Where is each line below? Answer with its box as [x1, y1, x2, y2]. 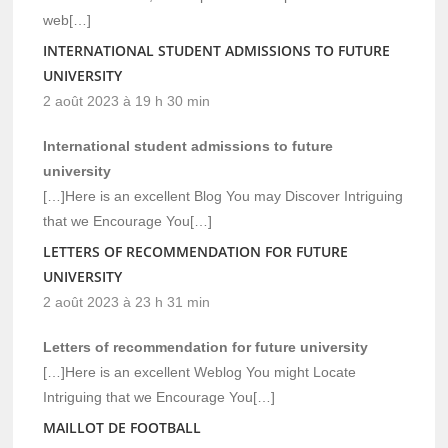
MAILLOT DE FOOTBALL [43, 417, 202, 437]
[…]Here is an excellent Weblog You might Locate [43, 363, 357, 380]
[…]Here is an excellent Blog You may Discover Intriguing [43, 187, 404, 204]
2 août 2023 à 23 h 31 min [43, 293, 211, 310]
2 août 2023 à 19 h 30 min [43, 92, 211, 109]
